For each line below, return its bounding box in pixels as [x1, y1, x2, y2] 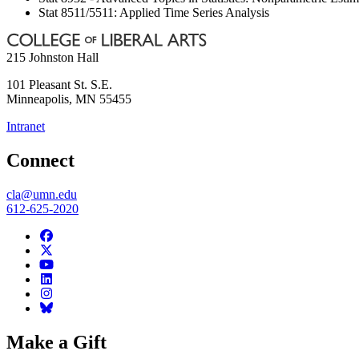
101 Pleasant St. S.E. [6, 78, 112, 92]
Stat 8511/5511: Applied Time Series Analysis [38, 6, 269, 20]
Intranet [6, 119, 45, 134]
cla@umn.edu [6, 187, 77, 201]
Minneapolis [6, 92, 69, 107]
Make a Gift [6, 331, 107, 353]
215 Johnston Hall [6, 50, 99, 65]
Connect [6, 150, 75, 171]
